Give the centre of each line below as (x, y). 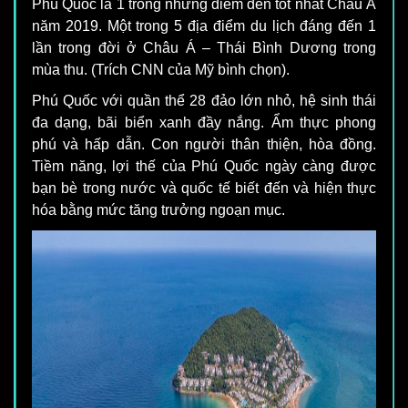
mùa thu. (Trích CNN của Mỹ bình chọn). (161, 70)
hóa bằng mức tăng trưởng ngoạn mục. (158, 210)
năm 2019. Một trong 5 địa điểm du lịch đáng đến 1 (204, 26)
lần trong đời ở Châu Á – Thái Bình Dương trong (204, 48)
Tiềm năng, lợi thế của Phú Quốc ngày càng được (204, 167)
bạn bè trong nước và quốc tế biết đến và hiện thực (204, 189)
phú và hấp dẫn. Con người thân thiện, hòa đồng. (204, 145)
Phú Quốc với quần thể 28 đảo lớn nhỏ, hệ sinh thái (204, 101)
